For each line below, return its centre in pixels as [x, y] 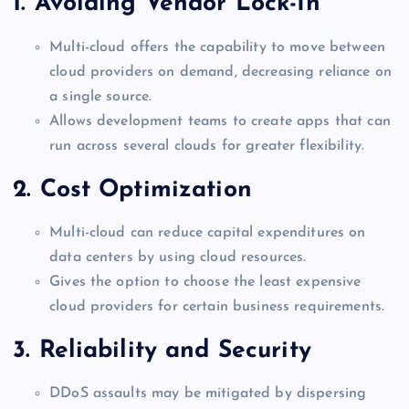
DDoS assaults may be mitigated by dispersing [208, 394]
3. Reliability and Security [162, 351]
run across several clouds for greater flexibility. [207, 146]
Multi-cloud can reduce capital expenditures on [208, 233]
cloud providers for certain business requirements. [217, 307]
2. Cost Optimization [132, 190]
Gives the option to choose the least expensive [205, 283]
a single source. [101, 96]
